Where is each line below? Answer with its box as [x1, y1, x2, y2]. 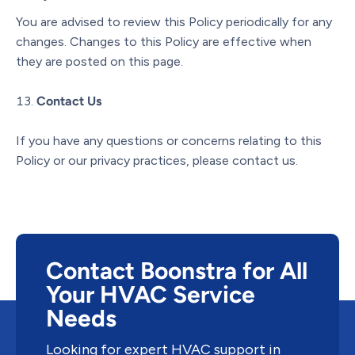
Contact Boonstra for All [46, 255, 307, 285]
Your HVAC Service [46, 279, 255, 309]
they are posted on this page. [16, 53, 183, 69]
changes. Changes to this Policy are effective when [16, 33, 311, 49]
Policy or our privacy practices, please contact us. [16, 152, 298, 168]
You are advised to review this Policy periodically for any [16, 13, 332, 29]
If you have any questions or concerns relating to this [16, 132, 322, 148]
